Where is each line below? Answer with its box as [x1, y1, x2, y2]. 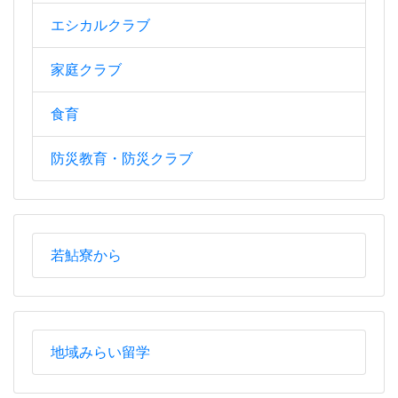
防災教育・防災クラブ [51, 151, 193, 167]
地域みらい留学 [51, 345, 150, 361]
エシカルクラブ [51, 18, 150, 34]
